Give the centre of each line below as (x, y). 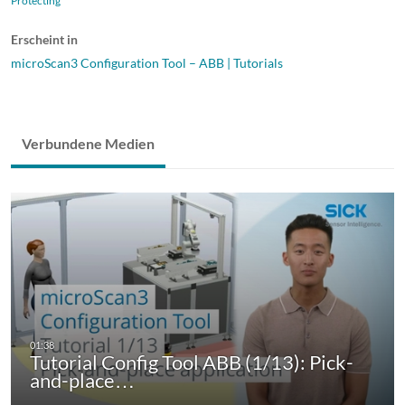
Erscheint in (44, 39)
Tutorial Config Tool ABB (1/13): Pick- (192, 363)
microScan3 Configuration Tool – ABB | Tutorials (147, 62)
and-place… (82, 381)
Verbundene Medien (88, 143)
